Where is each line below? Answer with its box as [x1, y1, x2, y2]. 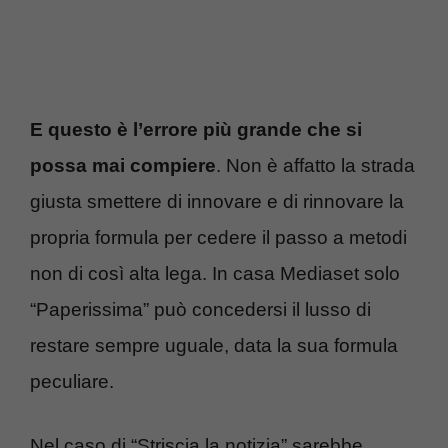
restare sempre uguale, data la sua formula [30, 334, 398, 356]
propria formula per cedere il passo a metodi [30, 226, 407, 248]
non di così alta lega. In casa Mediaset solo [30, 262, 400, 284]
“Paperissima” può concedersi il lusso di [30, 298, 371, 320]
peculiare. [30, 370, 114, 392]
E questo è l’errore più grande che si [30, 118, 362, 140]
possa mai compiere [30, 154, 216, 176]
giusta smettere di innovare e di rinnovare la [30, 190, 404, 212]
